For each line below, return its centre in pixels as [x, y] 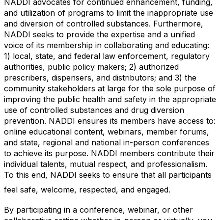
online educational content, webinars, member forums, [107, 132]
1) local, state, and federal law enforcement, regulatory [107, 56]
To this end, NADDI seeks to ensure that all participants [108, 175]
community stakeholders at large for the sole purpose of [110, 88]
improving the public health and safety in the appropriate [110, 99]
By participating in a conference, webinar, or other [98, 210]
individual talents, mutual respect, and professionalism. [106, 164]
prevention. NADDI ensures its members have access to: [110, 121]
